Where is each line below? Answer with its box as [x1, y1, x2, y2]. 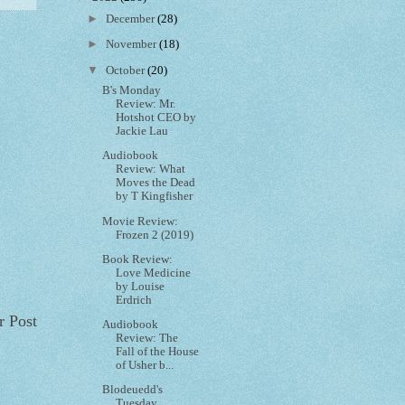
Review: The [116, 332, 179, 345]
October [106, 63, 148, 77]
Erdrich [116, 293, 153, 306]
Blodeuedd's [102, 383, 164, 397]
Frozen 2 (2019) [116, 228, 194, 241]
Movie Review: [102, 214, 179, 228]
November [106, 38, 160, 52]
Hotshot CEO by [116, 111, 197, 125]
